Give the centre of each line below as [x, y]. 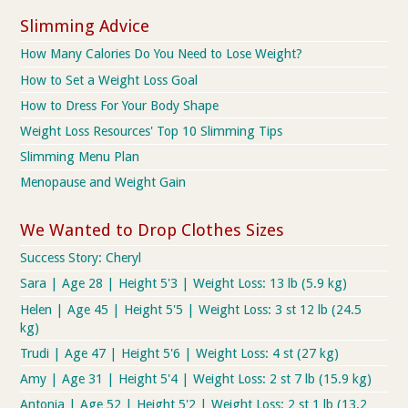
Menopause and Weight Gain [103, 183]
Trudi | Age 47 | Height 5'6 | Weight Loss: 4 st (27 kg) [180, 353]
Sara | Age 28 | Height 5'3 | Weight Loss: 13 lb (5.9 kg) [184, 284]
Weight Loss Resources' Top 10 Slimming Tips [152, 131]
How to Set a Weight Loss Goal [109, 80]
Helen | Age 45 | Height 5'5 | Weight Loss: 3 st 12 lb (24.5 [191, 309]
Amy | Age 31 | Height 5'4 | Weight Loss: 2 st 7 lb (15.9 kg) [196, 379]
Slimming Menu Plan [80, 157]
